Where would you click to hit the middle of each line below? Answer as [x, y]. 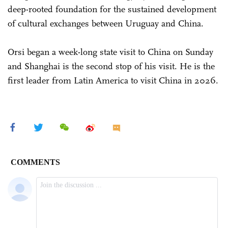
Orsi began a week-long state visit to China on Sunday [110, 52]
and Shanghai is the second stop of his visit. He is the [111, 66]
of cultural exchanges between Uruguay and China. [106, 23]
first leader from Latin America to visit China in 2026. [113, 80]
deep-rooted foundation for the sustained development [112, 9]
